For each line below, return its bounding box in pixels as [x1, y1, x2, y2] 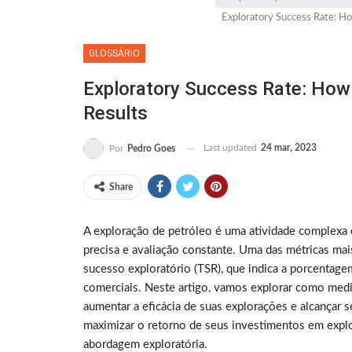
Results [83, 102, 148, 125]
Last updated [203, 143, 259, 153]
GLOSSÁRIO [89, 48, 140, 60]
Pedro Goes [127, 144, 175, 154]
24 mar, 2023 [261, 143, 317, 153]
